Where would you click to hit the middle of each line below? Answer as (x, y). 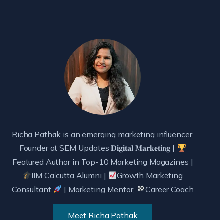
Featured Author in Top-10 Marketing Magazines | (103, 162)
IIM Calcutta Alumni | (70, 176)
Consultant (32, 189)
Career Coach (170, 189)
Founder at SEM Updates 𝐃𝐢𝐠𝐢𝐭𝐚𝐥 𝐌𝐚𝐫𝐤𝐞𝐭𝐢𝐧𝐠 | (98, 148)
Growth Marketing (150, 176)
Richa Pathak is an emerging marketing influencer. (103, 134)
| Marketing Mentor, (99, 189)
